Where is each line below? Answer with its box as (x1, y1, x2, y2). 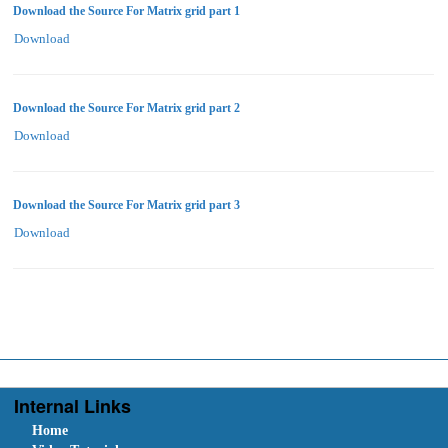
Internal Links (14, 392, 132, 419)
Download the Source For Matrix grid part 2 (12, 100, 240, 115)
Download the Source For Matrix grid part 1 (12, 3, 240, 18)
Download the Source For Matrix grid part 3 (12, 197, 240, 212)
